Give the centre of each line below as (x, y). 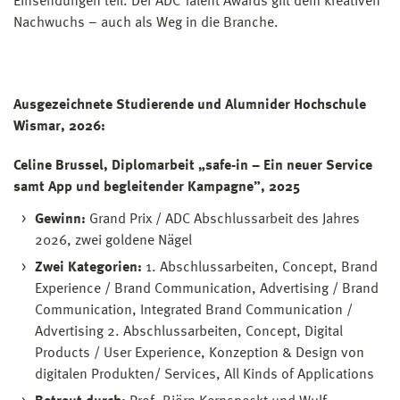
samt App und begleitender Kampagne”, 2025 (158, 187)
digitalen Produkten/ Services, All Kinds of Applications (204, 375)
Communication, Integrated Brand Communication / (194, 310)
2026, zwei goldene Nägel (113, 241)
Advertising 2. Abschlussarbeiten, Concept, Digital (189, 332)
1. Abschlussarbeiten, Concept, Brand (260, 267)
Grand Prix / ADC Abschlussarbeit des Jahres (223, 219)
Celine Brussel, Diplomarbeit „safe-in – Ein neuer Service (193, 166)
